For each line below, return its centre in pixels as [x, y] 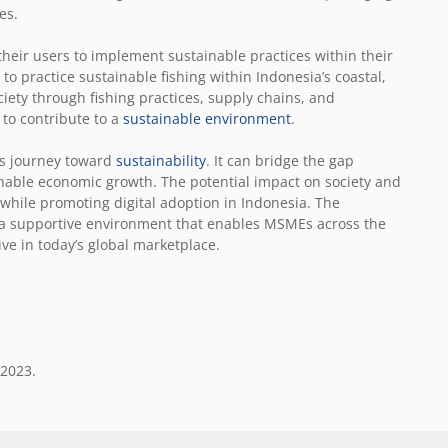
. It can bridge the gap [280, 160]
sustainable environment [207, 118]
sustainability [161, 160]
